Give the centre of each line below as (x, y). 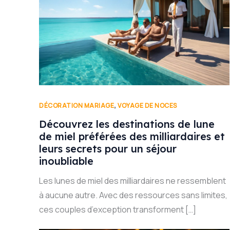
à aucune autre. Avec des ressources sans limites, (133, 195)
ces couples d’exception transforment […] (118, 210)
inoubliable (66, 161)
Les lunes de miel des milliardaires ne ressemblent (132, 181)
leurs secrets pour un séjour (108, 149)
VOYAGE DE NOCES (147, 105)
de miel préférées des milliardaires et (132, 137)
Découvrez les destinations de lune (127, 124)
